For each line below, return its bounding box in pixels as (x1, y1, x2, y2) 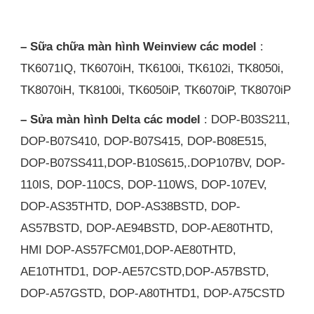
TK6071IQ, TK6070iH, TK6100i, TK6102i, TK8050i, (20, 61, 285, 75)
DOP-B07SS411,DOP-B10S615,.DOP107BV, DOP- (20, 155, 286, 170)
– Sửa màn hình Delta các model (20, 111, 201, 126)
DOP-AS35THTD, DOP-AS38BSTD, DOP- (20, 198, 241, 213)
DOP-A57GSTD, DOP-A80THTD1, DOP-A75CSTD (20, 285, 285, 300)
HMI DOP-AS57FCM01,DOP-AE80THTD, (20, 242, 237, 257)
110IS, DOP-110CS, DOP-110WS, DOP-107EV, (20, 177, 268, 191)
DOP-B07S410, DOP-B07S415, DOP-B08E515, (20, 133, 268, 148)
